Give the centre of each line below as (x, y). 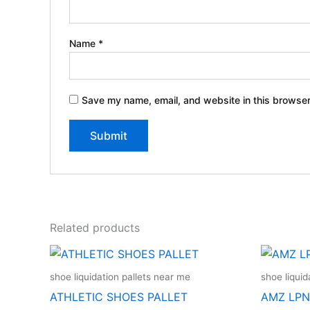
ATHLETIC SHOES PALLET (119, 297)
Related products (95, 228)
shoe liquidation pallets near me (120, 277)
